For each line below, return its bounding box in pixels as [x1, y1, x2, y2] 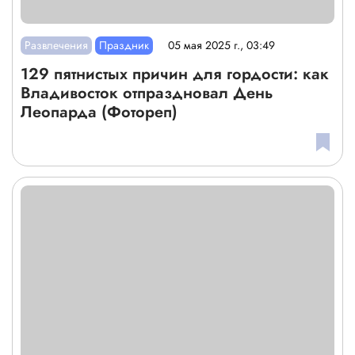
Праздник [99, 36, 150, 53]
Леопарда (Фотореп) [21, 100, 177, 124]
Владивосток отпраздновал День [21, 81, 273, 105]
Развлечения [25, 36, 89, 53]
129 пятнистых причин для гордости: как [21, 62, 329, 86]
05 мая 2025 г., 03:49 [168, 37, 276, 54]
